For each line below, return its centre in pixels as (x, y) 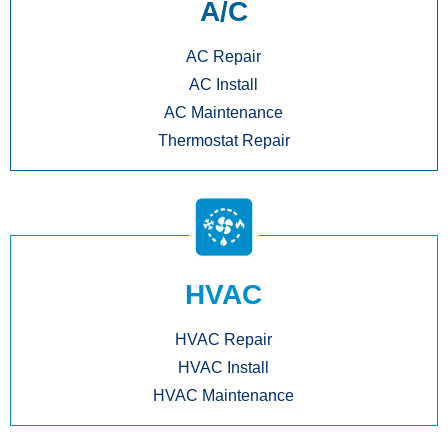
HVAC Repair (224, 339)
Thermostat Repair (223, 140)
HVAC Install (224, 367)
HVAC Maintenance (224, 395)
